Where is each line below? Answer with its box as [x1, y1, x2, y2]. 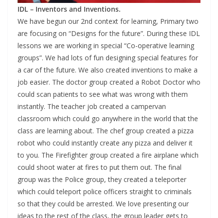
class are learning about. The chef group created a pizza [18, 126, 194, 135]
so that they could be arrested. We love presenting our [18, 199, 189, 208]
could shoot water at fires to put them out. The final [18, 162, 182, 172]
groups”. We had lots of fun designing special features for [18, 53, 198, 62]
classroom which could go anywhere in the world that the [18, 113, 198, 123]
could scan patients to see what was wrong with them [18, 89, 188, 99]
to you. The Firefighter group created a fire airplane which [18, 150, 199, 160]
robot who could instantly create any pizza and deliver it [18, 138, 193, 147]
